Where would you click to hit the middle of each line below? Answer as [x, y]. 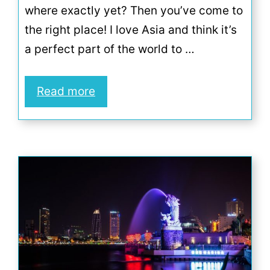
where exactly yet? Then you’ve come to [134, 10]
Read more [66, 91]
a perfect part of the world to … [110, 49]
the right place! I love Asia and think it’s [131, 30]
